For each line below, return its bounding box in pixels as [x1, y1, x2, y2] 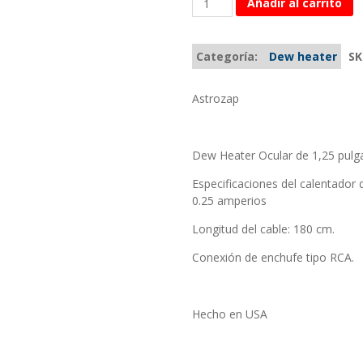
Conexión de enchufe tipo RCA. [191, 250, 354, 266]
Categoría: [195, 49, 261, 65]
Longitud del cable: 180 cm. [191, 221, 335, 237]
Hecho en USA [191, 306, 267, 322]
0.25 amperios [191, 193, 267, 209]
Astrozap [191, 91, 239, 107]
